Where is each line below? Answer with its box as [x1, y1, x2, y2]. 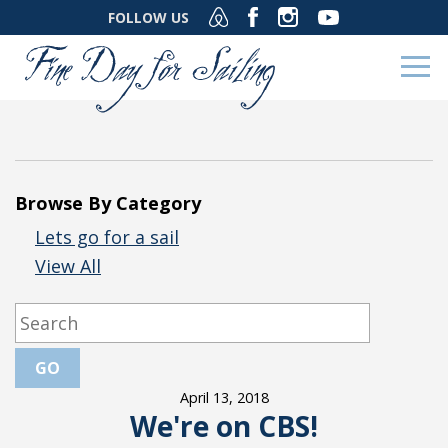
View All [35, 254, 101, 278]
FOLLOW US [108, 8, 189, 27]
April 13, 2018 [179, 388, 269, 407]
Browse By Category [15, 191, 201, 215]
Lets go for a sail [35, 225, 179, 249]
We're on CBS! [130, 407, 318, 445]
